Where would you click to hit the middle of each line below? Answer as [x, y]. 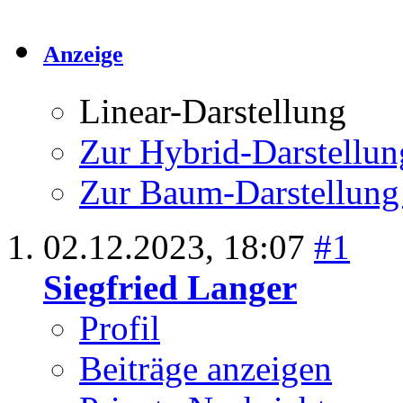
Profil [120, 328]
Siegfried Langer [170, 288]
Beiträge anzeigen [206, 369]
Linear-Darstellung [213, 112]
